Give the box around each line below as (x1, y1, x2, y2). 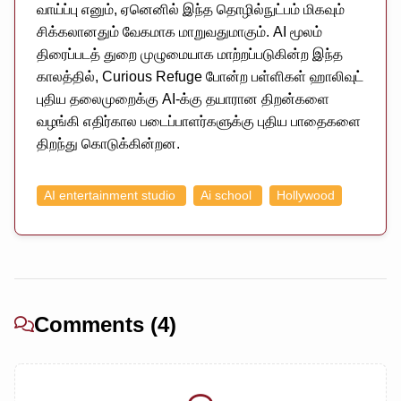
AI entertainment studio (44, 188, 179, 202)
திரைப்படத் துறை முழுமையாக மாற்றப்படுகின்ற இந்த (37, 46, 343, 62)
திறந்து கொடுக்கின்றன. (37, 135, 180, 151)
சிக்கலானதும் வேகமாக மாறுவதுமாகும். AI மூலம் (37, 23, 322, 39)
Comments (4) (34, 311, 176, 337)
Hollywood (277, 188, 335, 202)
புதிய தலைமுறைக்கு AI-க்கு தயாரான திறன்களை (37, 90, 329, 107)
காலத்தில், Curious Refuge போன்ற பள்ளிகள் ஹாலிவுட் (37, 68, 363, 84)
